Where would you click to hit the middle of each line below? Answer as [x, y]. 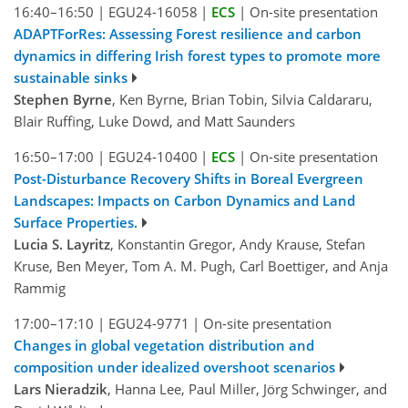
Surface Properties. [76, 222]
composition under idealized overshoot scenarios [174, 367]
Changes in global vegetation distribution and [164, 345]
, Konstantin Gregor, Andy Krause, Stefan [238, 244]
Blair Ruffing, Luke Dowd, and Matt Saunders [154, 121]
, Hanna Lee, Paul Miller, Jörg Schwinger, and [247, 388]
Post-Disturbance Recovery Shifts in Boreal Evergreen [189, 178]
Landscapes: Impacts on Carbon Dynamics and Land [184, 200]
